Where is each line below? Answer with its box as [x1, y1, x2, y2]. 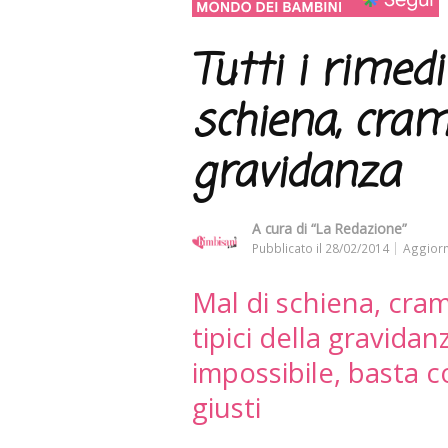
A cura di [252, 218, 311, 238]
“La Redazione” [311, 218, 407, 238]
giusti [192, 388, 261, 426]
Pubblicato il [252, 239, 325, 256]
